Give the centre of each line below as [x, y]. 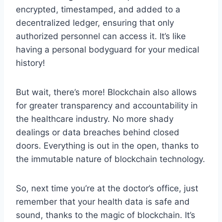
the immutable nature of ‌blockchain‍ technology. [111, 159]
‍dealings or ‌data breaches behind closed [98, 132]
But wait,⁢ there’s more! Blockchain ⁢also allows [106, 92]
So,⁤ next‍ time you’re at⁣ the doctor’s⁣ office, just [107, 188]
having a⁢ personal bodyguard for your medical [108, 49]
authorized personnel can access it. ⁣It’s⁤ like [101, 36]
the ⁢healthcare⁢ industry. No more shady [95, 119]
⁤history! [30, 63]
